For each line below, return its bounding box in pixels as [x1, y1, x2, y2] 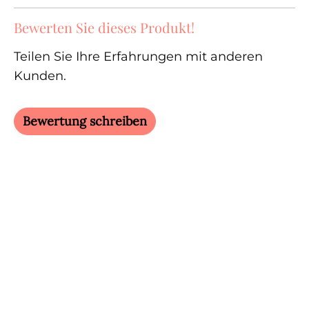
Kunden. [14, 68, 66, 83]
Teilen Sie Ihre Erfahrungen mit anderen [14, 48, 263, 64]
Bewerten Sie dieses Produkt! [14, 17, 195, 37]
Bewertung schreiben [23, 112, 147, 129]
